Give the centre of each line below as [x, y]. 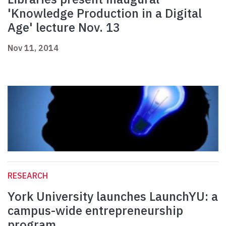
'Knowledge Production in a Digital [105, 13]
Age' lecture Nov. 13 [64, 27]
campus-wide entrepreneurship [95, 211]
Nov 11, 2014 [33, 48]
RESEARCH [28, 176]
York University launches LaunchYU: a [113, 196]
